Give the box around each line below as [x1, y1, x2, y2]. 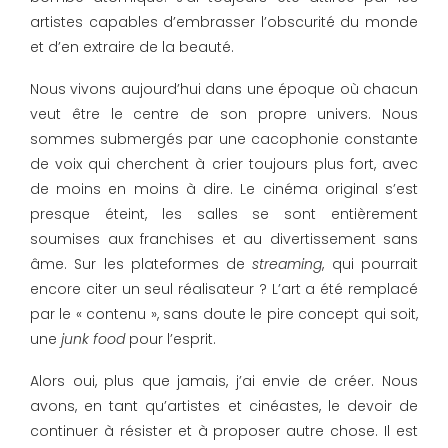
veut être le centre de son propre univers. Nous [30, 104, 418, 125]
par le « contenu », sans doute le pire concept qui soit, [30, 304, 418, 325]
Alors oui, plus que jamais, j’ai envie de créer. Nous [30, 371, 418, 392]
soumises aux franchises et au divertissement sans [30, 229, 418, 250]
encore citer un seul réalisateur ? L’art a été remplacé [30, 279, 418, 300]
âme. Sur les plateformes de [30, 254, 253, 275]
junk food [61, 329, 125, 350]
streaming [252, 254, 323, 275]
